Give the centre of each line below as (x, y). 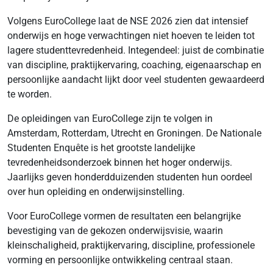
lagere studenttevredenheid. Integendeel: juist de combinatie (136, 50)
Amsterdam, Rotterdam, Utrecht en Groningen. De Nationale (134, 133)
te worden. (30, 94)
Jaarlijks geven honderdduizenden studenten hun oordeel (130, 177)
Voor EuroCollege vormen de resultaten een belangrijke (124, 216)
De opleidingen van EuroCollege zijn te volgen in (110, 119)
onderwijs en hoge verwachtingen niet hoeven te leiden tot (131, 36)
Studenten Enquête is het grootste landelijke (101, 148)
